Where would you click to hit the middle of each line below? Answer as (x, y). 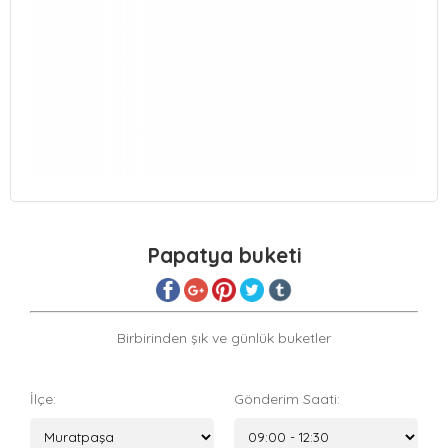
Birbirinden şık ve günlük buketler (224, 338)
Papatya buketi (224, 254)
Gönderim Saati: (287, 399)
